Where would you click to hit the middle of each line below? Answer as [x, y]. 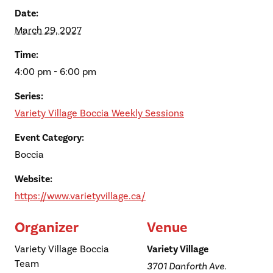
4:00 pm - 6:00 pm [55, 72]
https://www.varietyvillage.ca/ [80, 196]
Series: [29, 96]
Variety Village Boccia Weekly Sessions [99, 113]
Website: [34, 179]
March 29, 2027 [48, 30]
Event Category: [49, 138]
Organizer [47, 228]
